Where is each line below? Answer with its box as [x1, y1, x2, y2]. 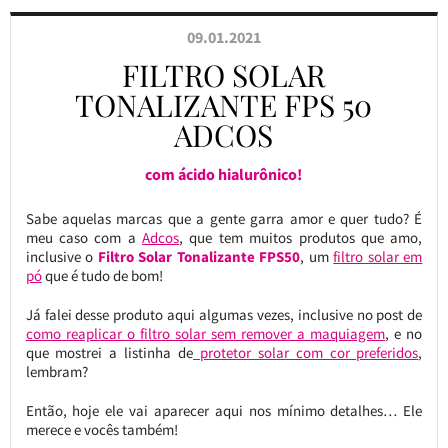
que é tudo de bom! [41, 266, 163, 285]
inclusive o [25, 247, 98, 266]
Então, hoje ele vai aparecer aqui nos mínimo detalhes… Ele [25, 401, 423, 420]
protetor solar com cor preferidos [193, 343, 419, 362]
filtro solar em [333, 247, 423, 266]
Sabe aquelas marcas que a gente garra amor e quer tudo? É [25, 209, 423, 228]
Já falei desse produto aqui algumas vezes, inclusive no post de [25, 305, 423, 324]
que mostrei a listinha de [25, 343, 194, 362]
